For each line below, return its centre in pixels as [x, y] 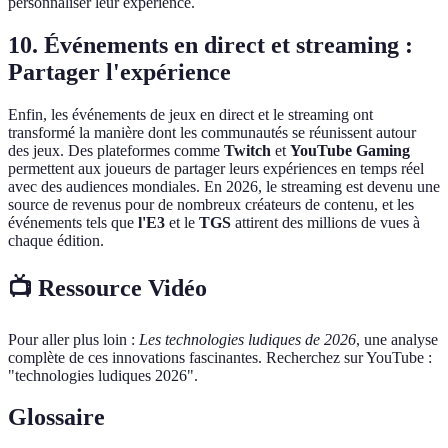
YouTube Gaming [350, 150]
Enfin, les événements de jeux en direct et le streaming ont [190, 114]
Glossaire [56, 417]
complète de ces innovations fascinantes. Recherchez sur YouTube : [220, 357]
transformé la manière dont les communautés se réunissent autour [212, 132]
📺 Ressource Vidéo [107, 287]
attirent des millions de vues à [325, 222]
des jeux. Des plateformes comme [116, 150]
